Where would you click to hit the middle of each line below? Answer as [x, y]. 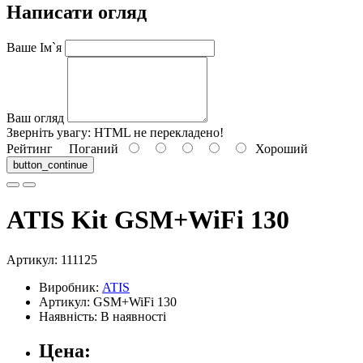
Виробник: [70, 287]
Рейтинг [30, 148]
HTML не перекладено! [157, 132]
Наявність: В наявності [102, 316]
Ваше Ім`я [34, 47]
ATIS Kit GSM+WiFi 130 [148, 220]
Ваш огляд [35, 117]
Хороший [278, 148]
